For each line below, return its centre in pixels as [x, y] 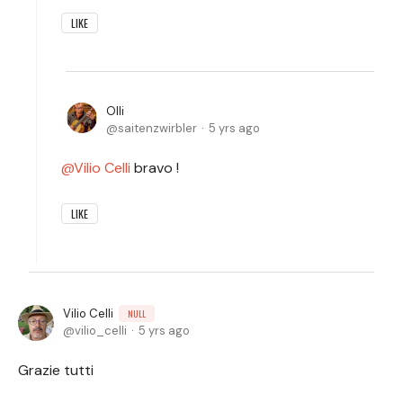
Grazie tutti [58, 370]
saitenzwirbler [157, 128]
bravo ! [155, 168]
